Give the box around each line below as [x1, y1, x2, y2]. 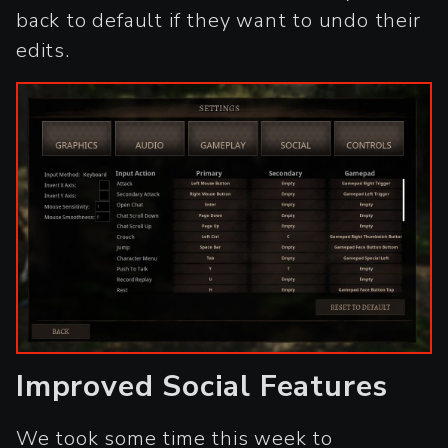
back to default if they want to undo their [16, 7, 421, 35]
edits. [16, 37, 70, 65]
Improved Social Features [16, 365, 389, 407]
